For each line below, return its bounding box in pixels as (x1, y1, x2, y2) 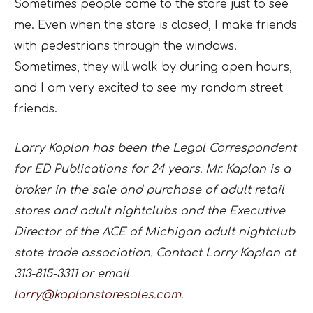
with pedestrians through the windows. (14, 40, 237, 52)
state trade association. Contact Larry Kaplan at (14, 247, 296, 259)
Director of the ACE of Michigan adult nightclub (14, 226, 295, 238)
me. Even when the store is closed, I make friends (14, 19, 297, 31)
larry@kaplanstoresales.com (14, 289, 181, 301)
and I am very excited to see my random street (14, 82, 283, 94)
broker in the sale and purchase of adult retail (14, 184, 284, 196)
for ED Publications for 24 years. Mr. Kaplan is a (14, 163, 291, 175)
